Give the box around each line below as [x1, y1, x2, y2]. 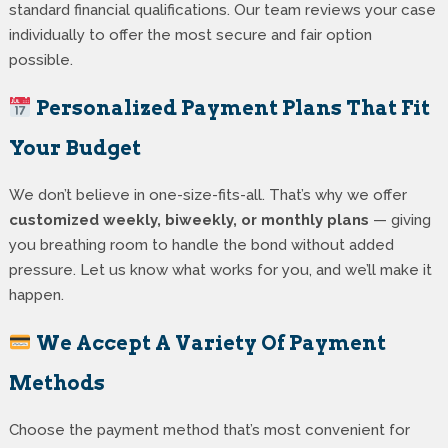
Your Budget [8, 136, 141, 161]
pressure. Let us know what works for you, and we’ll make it [8, 261, 432, 280]
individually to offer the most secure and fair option [8, 26, 372, 45]
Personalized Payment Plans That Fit [35, 96, 430, 121]
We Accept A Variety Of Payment [35, 331, 386, 356]
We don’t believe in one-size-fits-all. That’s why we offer [8, 186, 407, 205]
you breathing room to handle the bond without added [8, 236, 394, 255]
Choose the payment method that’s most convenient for [8, 421, 410, 440]
